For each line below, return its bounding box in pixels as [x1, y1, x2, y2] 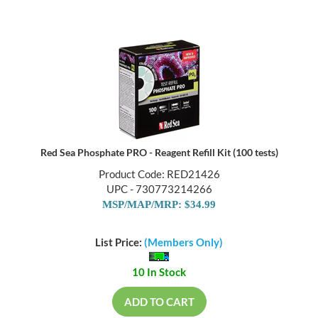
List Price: [95, 236, 144, 249]
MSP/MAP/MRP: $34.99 [102, 199, 216, 212]
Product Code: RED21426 [98, 168, 220, 182]
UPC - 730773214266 [106, 183, 212, 197]
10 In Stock [132, 265, 186, 279]
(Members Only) [144, 236, 223, 249]
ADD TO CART [124, 295, 194, 309]
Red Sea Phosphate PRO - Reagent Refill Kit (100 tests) [40, 147, 278, 160]
